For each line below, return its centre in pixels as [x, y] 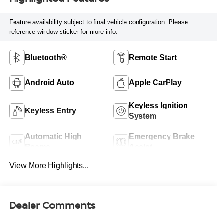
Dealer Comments [52, 205]
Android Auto [49, 83]
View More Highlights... [58, 166]
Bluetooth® [46, 58]
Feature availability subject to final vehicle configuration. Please [98, 22]
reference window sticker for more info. [63, 31]
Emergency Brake [162, 137]
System [143, 116]
